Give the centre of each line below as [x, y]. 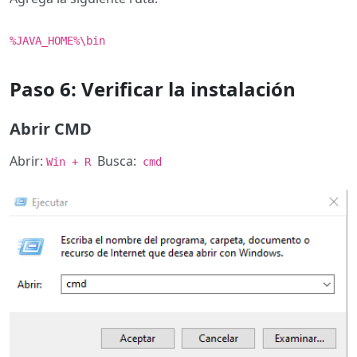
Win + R [72, 162]
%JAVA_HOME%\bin [57, 41]
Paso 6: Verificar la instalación [153, 89]
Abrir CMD [51, 129]
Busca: [117, 161]
